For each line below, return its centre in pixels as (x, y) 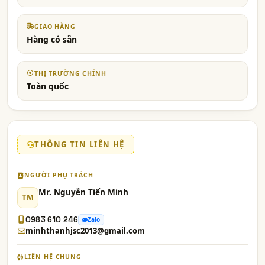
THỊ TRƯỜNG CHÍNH (70, 73)
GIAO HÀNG (55, 27)
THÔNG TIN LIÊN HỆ (80, 144)
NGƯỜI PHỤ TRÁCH (59, 175)
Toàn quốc (48, 86)
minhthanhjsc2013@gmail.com (85, 231)
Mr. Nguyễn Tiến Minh (83, 192)
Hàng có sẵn (52, 39)
